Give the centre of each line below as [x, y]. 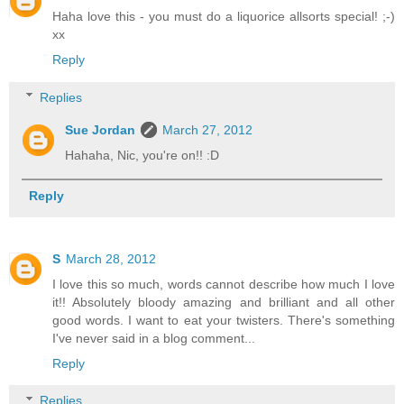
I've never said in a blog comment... [154, 338]
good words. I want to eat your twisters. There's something [224, 320]
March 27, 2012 [208, 129]
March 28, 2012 [111, 258]
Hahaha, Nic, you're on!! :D [142, 155]
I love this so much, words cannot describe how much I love [224, 284]
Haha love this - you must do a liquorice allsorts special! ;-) [224, 17]
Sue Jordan [101, 129]
